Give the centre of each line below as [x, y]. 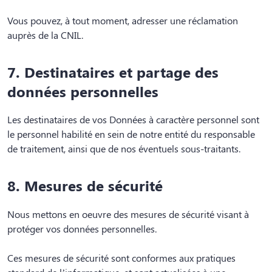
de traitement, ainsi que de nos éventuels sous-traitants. [124, 149]
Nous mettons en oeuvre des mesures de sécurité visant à [128, 214]
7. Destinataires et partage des [113, 72]
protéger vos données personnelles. [82, 228]
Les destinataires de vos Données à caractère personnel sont [133, 120]
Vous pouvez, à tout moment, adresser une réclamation [123, 21]
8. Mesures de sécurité [85, 185]
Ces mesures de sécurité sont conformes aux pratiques [121, 257]
